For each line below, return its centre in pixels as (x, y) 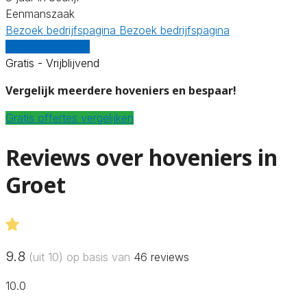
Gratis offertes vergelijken (70, 118)
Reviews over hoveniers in (142, 158)
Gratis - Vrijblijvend (52, 63)
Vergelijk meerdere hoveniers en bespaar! (121, 90)
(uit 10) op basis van (79, 257)
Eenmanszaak (40, 13)
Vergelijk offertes (48, 46)
